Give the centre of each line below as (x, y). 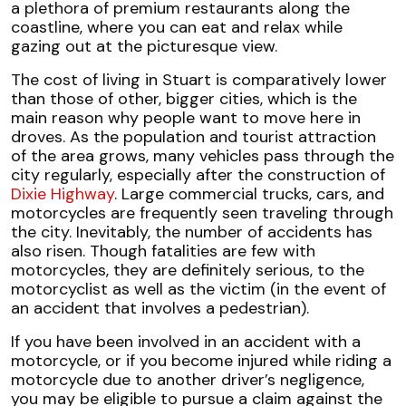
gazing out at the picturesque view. (144, 47)
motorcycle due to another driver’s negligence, (188, 380)
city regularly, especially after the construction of (198, 175)
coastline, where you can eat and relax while (177, 28)
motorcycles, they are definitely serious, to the (188, 271)
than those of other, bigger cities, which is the (184, 99)
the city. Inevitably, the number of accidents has (192, 232)
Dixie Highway (63, 194)
